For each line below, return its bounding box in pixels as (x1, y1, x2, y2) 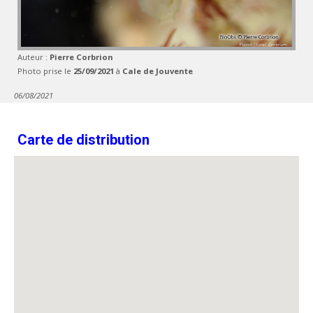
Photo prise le (17, 66, 73, 76)
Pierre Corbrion (50, 52, 113, 62)
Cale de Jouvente (122, 66, 193, 76)
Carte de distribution (17, 131, 150, 148)
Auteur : (17, 52, 50, 62)
